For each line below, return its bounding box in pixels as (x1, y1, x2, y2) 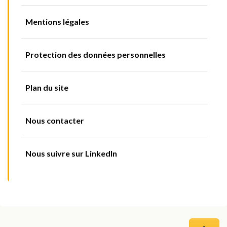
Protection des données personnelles (25, 50, 166, 59)
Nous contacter (25, 116, 84, 125)
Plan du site (25, 83, 68, 92)
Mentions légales (25, 17, 89, 26)
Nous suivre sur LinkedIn (25, 148, 117, 158)
